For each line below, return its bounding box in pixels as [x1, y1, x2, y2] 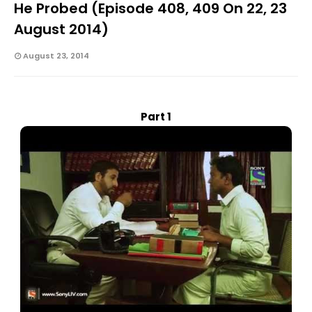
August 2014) [14, 19, 109, 40]
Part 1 [141, 109, 171, 125]
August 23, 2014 [23, 50, 89, 62]
